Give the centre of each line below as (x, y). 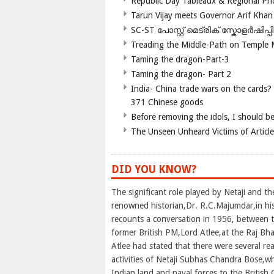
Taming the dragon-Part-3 (180, 60)
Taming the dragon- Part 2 (181, 74)
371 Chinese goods (167, 102)
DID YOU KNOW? (154, 170)
